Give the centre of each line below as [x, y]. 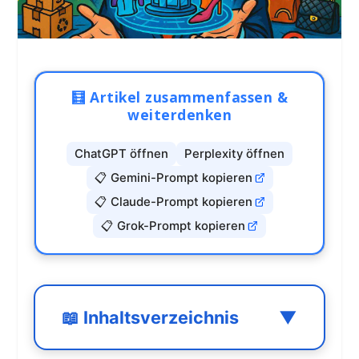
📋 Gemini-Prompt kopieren [175, 177]
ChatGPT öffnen [121, 153]
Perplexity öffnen [234, 153]
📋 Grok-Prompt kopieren [175, 226]
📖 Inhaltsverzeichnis [150, 318]
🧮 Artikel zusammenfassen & [179, 97]
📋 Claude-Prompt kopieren [175, 202]
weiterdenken [179, 115]
